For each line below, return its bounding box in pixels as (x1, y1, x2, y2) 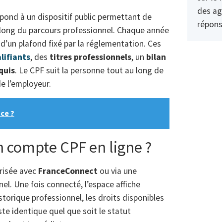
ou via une (98, 165, 137, 176)
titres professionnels (50, 52, 131, 63)
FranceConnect (38, 165, 98, 176)
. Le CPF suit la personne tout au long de (15, 65, 164, 76)
